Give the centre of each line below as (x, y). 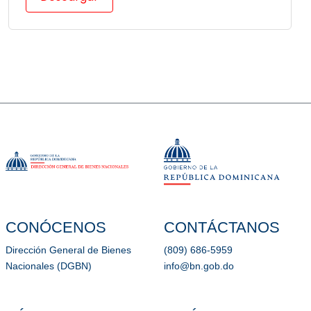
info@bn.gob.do (199, 266)
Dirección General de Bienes (68, 250)
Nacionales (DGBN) (49, 266)
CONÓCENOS (56, 227)
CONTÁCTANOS (222, 227)
